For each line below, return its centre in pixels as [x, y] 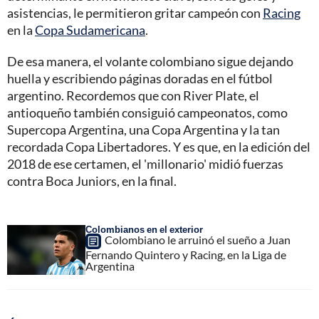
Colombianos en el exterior [144, 230]
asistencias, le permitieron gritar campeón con [135, 13]
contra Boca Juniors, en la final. [92, 181]
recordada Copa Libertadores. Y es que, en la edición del [159, 147]
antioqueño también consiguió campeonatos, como [147, 113]
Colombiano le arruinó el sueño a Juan [198, 240]
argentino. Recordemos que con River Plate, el [133, 96]
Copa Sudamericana [90, 30]
